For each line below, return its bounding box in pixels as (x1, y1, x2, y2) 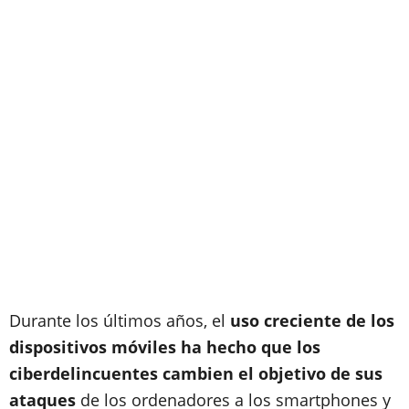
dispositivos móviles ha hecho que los (9, 336, 320, 358)
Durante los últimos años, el (9, 309, 230, 331)
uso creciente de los (230, 309, 394, 331)
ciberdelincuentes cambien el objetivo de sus (9, 362, 383, 384)
